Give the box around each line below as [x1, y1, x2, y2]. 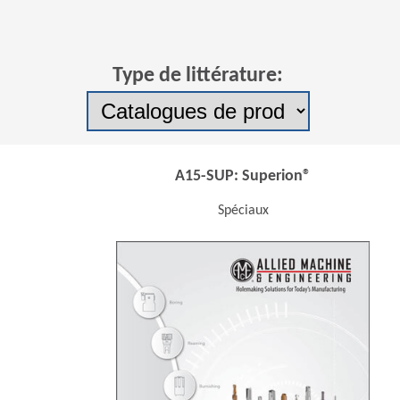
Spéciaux [217, 204, 269, 219]
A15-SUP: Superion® [175, 168, 311, 186]
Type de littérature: [112, 64, 284, 87]
